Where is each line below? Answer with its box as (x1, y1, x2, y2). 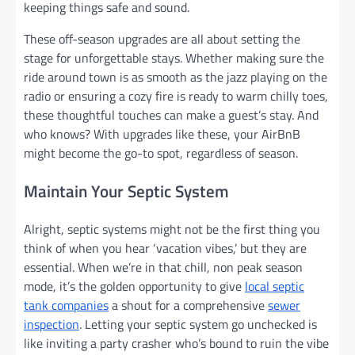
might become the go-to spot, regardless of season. (24, 143, 298, 162)
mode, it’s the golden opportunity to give (24, 277, 245, 296)
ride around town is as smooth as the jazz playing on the (24, 67, 327, 86)
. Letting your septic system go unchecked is (79, 315, 317, 334)
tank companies (24, 296, 109, 315)
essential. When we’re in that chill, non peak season (24, 258, 303, 277)
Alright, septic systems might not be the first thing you (24, 219, 320, 239)
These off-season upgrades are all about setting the (24, 29, 300, 48)
